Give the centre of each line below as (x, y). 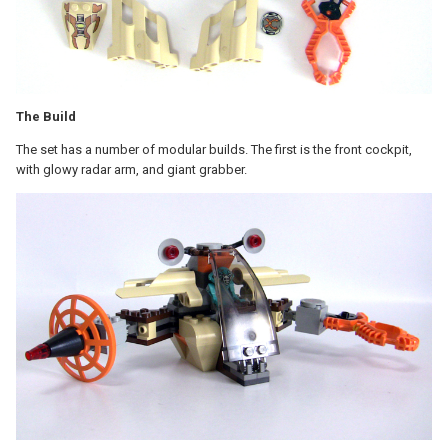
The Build (46, 116)
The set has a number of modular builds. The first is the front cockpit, (214, 149)
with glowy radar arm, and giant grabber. (131, 169)
